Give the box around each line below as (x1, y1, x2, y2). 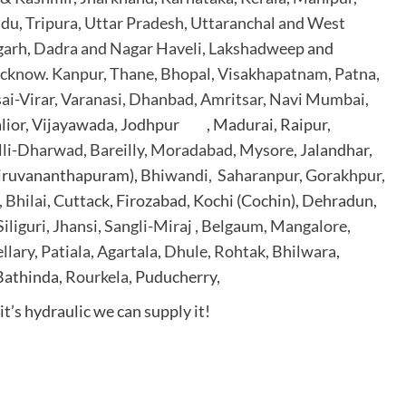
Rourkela (65, 266, 129, 287)
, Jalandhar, (294, 140, 372, 160)
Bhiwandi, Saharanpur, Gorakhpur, (140, 165, 385, 186)
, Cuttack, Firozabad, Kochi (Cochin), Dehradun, (47, 190, 380, 211)
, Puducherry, (129, 266, 220, 287)
